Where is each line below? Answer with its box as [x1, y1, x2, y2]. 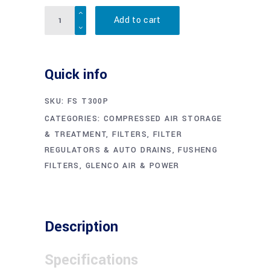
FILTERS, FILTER [112, 129, 183, 140]
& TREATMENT [45, 129, 107, 140]
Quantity [44, 6, 81, 20]
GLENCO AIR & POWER [85, 160, 180, 172]
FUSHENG [178, 145, 218, 156]
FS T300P [67, 96, 109, 107]
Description [45, 217, 118, 237]
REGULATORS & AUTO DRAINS [45, 145, 172, 156]
